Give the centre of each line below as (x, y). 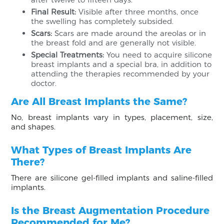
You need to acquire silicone (158, 54)
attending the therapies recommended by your (120, 73)
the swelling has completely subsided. (102, 21)
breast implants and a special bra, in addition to (121, 64)
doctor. (44, 83)
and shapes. (33, 126)
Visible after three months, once (137, 11)
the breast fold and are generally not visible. (114, 42)
